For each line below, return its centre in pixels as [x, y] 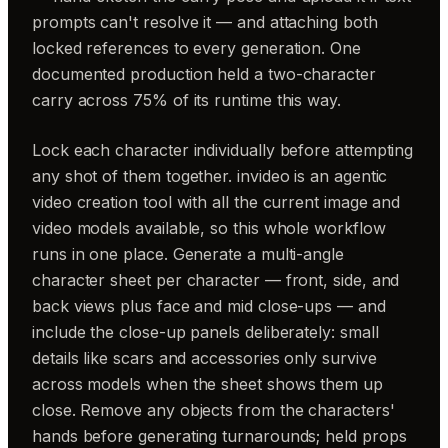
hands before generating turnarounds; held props [219, 436]
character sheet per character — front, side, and [216, 280]
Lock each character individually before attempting [223, 150]
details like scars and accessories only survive [204, 358]
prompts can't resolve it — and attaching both [205, 22]
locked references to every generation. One [196, 48]
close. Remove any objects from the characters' [213, 410]
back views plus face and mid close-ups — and [209, 306]
